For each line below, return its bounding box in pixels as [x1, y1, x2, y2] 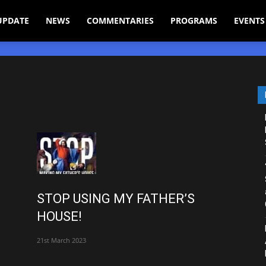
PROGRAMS [170, 15, 218, 26]
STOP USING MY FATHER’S [37, 191, 195, 206]
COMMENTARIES [87, 15, 154, 26]
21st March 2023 [37, 235, 86, 245]
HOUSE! [37, 208, 82, 224]
